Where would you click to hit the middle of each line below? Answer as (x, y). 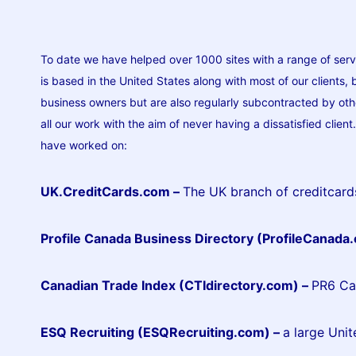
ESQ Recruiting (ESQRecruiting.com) (157, 332)
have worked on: (84, 145)
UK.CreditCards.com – (112, 191)
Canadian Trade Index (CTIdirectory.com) (171, 285)
